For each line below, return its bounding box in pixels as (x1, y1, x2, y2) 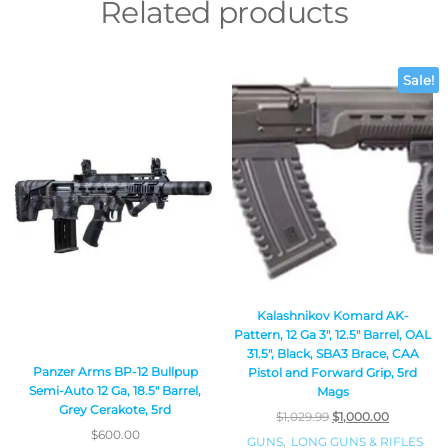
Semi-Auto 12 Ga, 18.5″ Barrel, (29, 383, 202, 399)
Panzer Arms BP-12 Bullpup (32, 364, 198, 380)
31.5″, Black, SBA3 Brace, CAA (246, 345, 419, 361)
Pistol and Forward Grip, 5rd (248, 364, 418, 380)
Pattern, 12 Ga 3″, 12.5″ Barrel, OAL (234, 326, 432, 342)
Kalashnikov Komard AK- (256, 307, 409, 323)
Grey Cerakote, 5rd (59, 402, 172, 418)
